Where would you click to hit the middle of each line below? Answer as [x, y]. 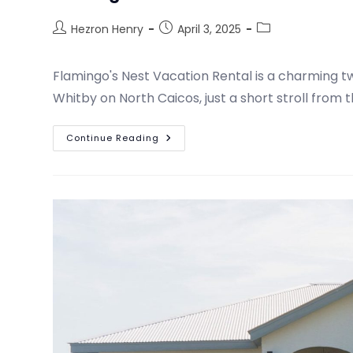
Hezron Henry [108, 29]
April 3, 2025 [210, 29]
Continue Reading [113, 137]
